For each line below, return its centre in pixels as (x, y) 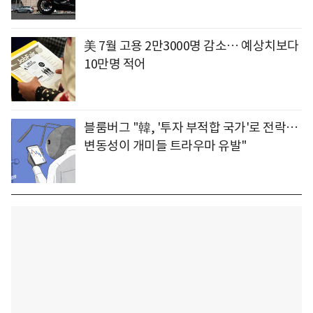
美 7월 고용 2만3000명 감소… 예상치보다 (191, 46)
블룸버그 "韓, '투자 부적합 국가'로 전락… (191, 128)
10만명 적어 (115, 64)
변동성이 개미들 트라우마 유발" (166, 146)
